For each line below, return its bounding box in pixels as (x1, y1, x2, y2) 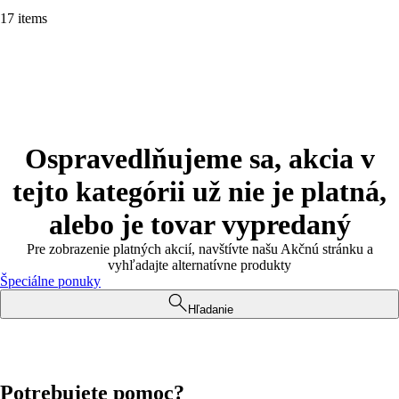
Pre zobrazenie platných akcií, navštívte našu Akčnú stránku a (26, 241, 373, 256)
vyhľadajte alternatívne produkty (108, 257, 291, 273)
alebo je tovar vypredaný (48, 208, 351, 240)
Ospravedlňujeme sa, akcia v (24, 142, 375, 175)
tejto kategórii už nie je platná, (12, 175, 387, 208)
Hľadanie (187, 303, 233, 316)
